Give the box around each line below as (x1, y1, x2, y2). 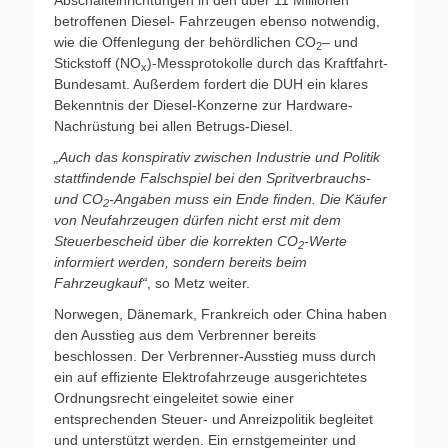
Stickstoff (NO (54, 54, 141, 71)
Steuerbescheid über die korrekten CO (54, 232, 298, 249)
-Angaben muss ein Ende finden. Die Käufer (109, 190, 387, 207)
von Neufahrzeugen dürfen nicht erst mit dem (54, 211, 341, 228)
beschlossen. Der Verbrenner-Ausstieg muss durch (54, 347, 376, 364)
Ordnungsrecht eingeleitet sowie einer (54, 389, 294, 406)
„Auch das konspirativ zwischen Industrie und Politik (54, 148, 380, 165)
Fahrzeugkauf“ (54, 274, 147, 291)
